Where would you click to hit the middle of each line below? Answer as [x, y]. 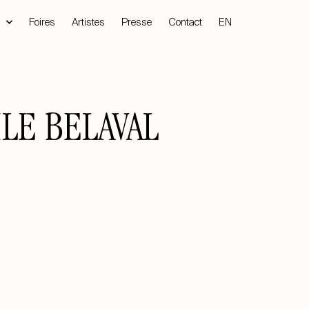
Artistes [88, 22]
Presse [137, 22]
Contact [185, 22]
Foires [42, 22]
